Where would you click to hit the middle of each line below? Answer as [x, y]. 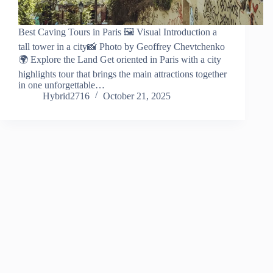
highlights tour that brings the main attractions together [122, 74]
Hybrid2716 [66, 96]
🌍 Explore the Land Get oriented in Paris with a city [120, 60]
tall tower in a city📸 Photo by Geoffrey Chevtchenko [122, 47]
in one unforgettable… [62, 85]
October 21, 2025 [137, 96]
